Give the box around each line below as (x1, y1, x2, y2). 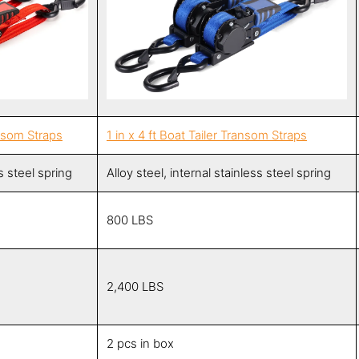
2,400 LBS (107, 279, 163, 295)
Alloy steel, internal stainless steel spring (107, 165, 331, 181)
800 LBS (107, 212, 153, 228)
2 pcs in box (107, 336, 174, 352)
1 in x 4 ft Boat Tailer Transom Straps (107, 127, 307, 143)
